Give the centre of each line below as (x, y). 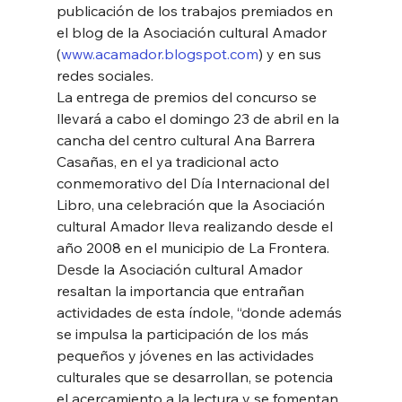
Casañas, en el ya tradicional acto (169, 161)
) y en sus (291, 53)
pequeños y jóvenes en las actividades (187, 355)
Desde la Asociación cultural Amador (181, 269)
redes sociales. (106, 75)
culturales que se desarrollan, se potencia (196, 376)
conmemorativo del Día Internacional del (194, 183)
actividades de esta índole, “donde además (201, 312)
